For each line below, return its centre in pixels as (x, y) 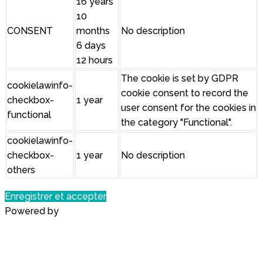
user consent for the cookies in (188, 108)
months (93, 31)
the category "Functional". (176, 123)
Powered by (33, 211)
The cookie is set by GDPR (180, 79)
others (21, 170)
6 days (91, 46)
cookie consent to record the (185, 93)
